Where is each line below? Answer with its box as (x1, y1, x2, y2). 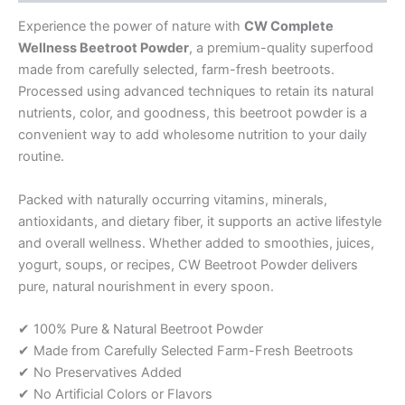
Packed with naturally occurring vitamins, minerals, (18, 191, 327, 208)
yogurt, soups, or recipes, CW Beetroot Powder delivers (18, 256, 358, 273)
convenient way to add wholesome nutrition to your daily (18, 127, 367, 144)
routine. (18, 148, 64, 165)
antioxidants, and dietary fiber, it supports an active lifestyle (18, 212, 381, 230)
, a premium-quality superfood (189, 40, 373, 57)
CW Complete (244, 18, 334, 35)
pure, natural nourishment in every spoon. (18, 278, 274, 295)
